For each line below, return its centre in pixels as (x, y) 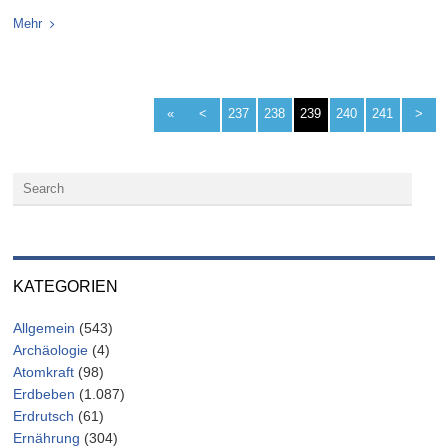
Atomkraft (44, 372)
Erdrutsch (44, 416)
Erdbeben (44, 394)
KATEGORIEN (66, 287)
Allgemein (44, 328)
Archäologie (51, 350)
